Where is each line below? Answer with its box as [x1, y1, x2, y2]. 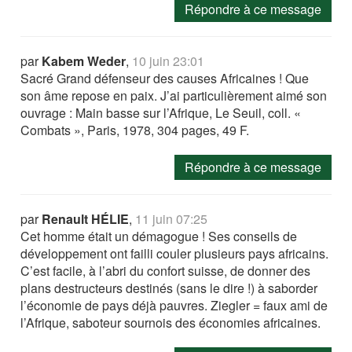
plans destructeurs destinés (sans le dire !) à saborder [20, 279, 318, 298]
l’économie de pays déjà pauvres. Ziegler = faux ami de [20, 296, 328, 315]
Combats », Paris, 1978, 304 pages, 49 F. [20, 121, 250, 140]
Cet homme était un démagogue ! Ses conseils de [20, 227, 298, 246]
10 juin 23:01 [132, 52, 205, 71]
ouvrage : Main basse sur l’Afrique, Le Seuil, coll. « [20, 104, 302, 123]
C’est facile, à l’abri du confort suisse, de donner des [20, 262, 311, 280]
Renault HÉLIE [42, 210, 130, 229]
